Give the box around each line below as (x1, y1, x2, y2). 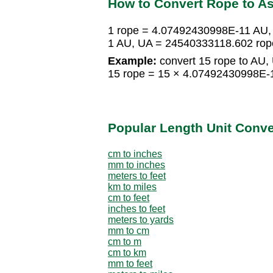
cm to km (108, 247, 146, 258)
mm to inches (108, 159, 165, 170)
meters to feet (108, 170, 166, 181)
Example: (108, 55, 157, 68)
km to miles (108, 181, 157, 192)
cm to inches (108, 148, 162, 159)
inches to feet (108, 203, 165, 214)
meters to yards (108, 214, 174, 225)
